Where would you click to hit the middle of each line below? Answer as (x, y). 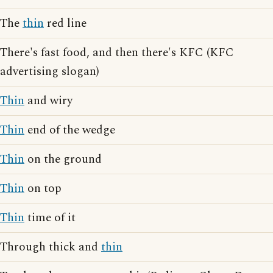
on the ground (63, 159)
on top (43, 189)
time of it (50, 218)
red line (65, 23)
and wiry (48, 101)
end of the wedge (70, 130)
